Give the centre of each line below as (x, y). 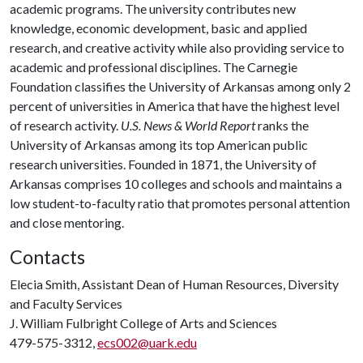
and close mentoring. (67, 222)
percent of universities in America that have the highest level (175, 106)
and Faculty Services (66, 303)
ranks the (282, 125)
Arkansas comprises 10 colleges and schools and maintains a (176, 184)
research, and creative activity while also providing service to (177, 47)
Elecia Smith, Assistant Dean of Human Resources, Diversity (174, 284)
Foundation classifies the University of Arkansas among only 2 (180, 86)
